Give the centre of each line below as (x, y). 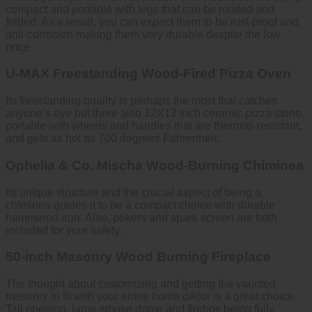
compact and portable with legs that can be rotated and (140, 9)
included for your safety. (64, 230)
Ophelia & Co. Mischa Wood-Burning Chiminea (155, 165)
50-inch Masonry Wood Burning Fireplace (138, 257)
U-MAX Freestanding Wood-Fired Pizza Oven (148, 74)
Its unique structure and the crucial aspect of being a (133, 192)
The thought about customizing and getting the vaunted (141, 284)
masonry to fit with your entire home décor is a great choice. (151, 297)
